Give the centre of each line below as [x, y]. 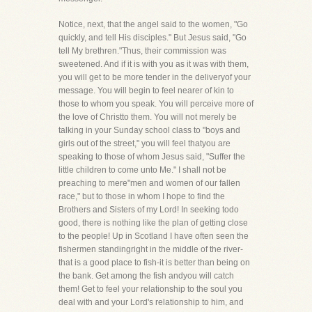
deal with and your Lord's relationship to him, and [151, 302]
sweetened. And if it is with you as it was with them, [154, 64]
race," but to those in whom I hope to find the [142, 196]
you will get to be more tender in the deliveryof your [155, 77]
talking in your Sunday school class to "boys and [149, 130]
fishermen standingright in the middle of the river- [151, 249]
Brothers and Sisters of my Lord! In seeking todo [149, 210]
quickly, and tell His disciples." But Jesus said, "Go [153, 38]
